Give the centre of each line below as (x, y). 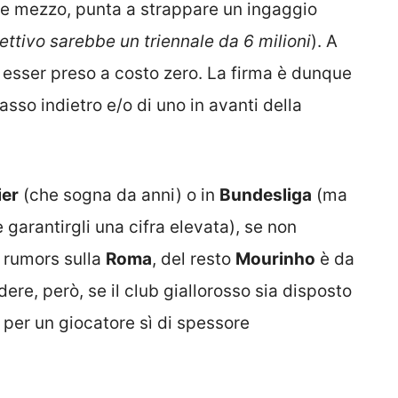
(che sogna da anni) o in (119, 195)
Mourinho (275, 259)
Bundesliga (266, 195)
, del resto (194, 259)
